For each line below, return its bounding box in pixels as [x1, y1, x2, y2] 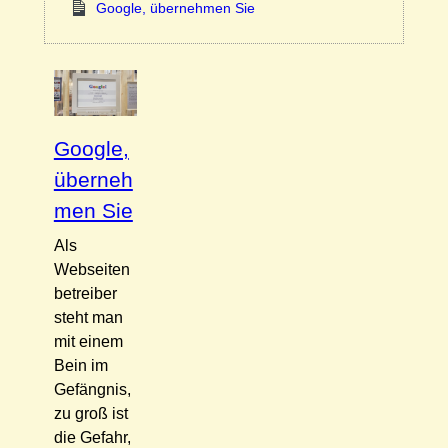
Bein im [53, 357, 108, 375]
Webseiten [53, 261, 130, 279]
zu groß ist [53, 405, 128, 423]
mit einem [53, 333, 123, 351]
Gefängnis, [53, 381, 131, 399]
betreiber [53, 285, 117, 303]
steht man [53, 309, 123, 327]
